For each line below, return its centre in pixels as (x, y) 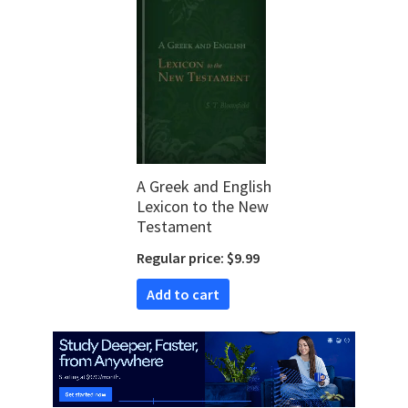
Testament (174, 226)
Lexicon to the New (202, 206)
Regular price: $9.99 (198, 257)
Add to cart (187, 294)
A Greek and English (204, 186)
